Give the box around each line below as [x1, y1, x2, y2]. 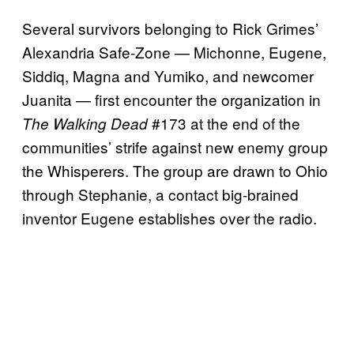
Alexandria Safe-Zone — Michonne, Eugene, [22, 41, 326, 63]
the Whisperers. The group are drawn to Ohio [22, 160, 328, 182]
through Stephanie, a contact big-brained [22, 183, 299, 205]
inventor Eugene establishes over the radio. [22, 207, 317, 229]
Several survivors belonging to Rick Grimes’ [22, 17, 318, 40]
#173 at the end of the [148, 112, 300, 134]
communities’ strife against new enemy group [22, 136, 328, 158]
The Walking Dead [22, 113, 148, 134]
